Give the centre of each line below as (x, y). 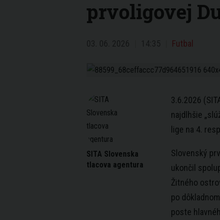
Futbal (183, 43)
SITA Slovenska (112, 154)
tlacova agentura (115, 165)
